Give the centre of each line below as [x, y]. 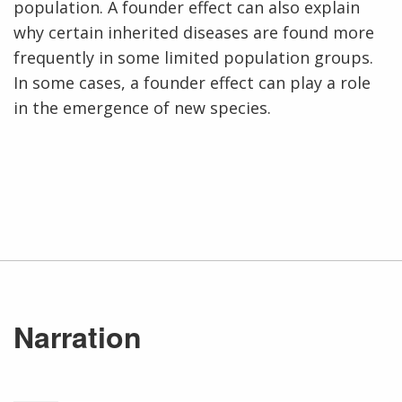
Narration [78, 336]
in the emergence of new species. [142, 107]
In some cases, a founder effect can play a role [192, 82]
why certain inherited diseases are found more [194, 32]
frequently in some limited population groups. [193, 57]
